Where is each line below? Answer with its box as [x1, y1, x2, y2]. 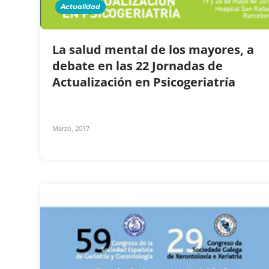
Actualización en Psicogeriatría [52, 73, 238, 90]
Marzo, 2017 [52, 123, 89, 133]
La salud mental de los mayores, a [52, 41, 254, 58]
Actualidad [61, 2, 100, 11]
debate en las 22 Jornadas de [52, 57, 223, 74]
